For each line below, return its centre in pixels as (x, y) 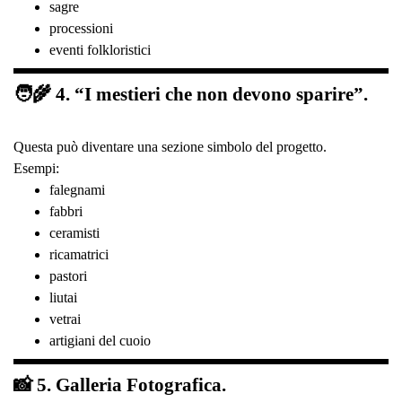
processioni (81, 28)
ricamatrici (79, 254)
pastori (68, 275)
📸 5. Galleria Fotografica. (120, 385)
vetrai (65, 319)
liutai (63, 297)
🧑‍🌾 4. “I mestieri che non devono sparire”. (191, 94)
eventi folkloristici (100, 49)
